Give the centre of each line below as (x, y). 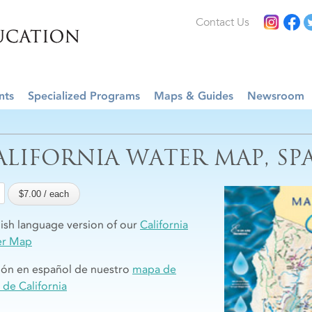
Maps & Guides (194, 96)
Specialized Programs (84, 96)
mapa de (154, 269)
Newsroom (276, 96)
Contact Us (223, 22)
